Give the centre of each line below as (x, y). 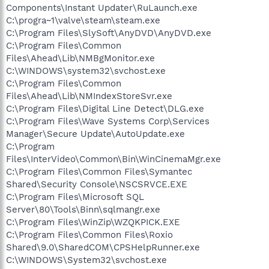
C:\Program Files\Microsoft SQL (75, 197)
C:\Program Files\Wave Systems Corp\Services (108, 121)
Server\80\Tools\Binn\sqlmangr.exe (83, 209)
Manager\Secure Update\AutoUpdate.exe (95, 134)
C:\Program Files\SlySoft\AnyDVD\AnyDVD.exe (109, 33)
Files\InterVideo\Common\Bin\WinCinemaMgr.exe (113, 159)
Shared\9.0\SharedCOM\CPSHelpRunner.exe (103, 247)
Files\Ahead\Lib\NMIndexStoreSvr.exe (89, 96)
